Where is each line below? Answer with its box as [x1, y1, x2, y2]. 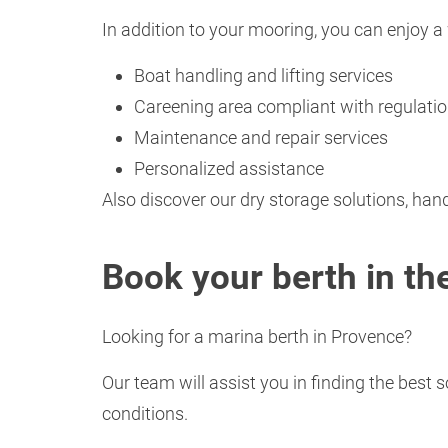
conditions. [102, 403, 188, 425]
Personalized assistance [134, 158, 324, 180]
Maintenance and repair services [134, 127, 388, 149]
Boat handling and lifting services [134, 65, 393, 87]
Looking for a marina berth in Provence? [102, 326, 412, 348]
